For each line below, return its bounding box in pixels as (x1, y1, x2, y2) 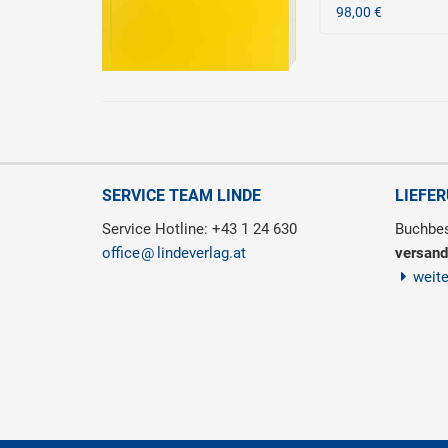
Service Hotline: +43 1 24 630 (102, 219, 297, 238)
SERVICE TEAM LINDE (102, 185, 261, 205)
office (102, 243, 140, 262)
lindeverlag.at (157, 243, 246, 262)
